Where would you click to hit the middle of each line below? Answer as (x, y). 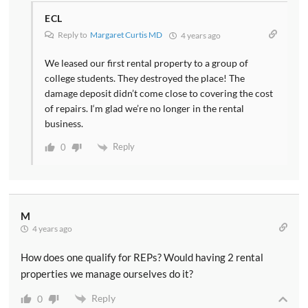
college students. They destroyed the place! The (145, 78)
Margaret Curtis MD (126, 35)
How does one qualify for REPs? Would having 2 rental (142, 257)
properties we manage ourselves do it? (107, 273)
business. (64, 124)
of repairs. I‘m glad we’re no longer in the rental (144, 109)
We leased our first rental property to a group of (146, 63)
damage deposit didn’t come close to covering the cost (159, 93)
